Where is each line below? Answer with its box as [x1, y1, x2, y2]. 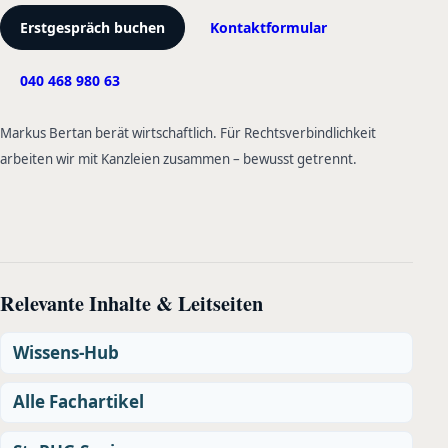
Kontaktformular [209, 18, 327, 37]
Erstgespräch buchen [20, 18, 166, 37]
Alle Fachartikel [13, 390, 144, 414]
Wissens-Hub [13, 340, 119, 364]
